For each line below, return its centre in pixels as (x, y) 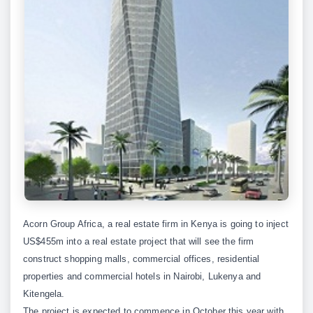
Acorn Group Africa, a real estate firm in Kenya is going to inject (156, 224)
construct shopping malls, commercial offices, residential (141, 259)
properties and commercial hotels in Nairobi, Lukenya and (142, 277)
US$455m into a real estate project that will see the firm (139, 242)
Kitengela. (44, 294)
